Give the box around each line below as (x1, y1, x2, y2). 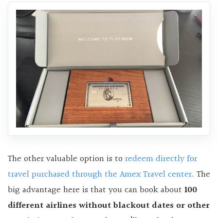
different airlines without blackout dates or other (8, 199, 210, 213)
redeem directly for (125, 152, 197, 166)
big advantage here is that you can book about (8, 183, 184, 198)
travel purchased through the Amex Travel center (8, 167, 192, 182)
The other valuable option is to (8, 152, 125, 166)
